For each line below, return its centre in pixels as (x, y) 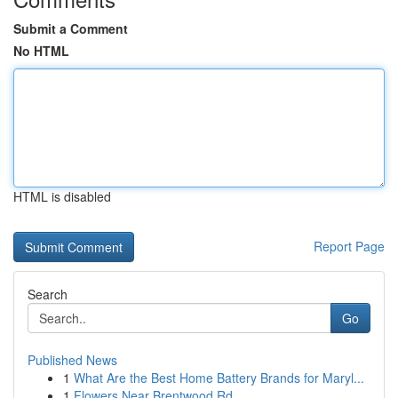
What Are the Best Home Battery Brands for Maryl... (219, 378)
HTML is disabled (62, 196)
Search (48, 294)
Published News (72, 360)
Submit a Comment (71, 28)
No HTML (41, 51)
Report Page (349, 246)
